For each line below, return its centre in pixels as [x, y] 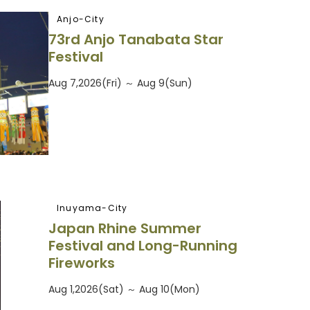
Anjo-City [81, 19]
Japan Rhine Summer [125, 229]
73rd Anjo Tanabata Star [136, 40]
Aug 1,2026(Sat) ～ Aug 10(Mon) [124, 290]
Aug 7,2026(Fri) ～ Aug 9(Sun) [120, 83]
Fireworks [82, 263]
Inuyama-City [92, 208]
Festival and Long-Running [143, 246]
